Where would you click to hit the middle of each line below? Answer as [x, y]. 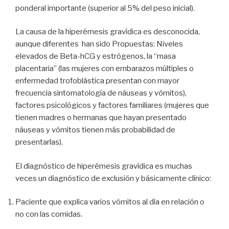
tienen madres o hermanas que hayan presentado [101, 118]
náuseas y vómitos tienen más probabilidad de [95, 130]
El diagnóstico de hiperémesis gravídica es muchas [104, 166]
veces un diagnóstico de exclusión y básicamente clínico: [113, 178]
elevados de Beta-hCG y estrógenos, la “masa [96, 56]
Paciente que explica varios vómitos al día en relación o [110, 202]
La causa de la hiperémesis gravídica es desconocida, [108, 32]
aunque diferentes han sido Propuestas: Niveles [99, 44]
